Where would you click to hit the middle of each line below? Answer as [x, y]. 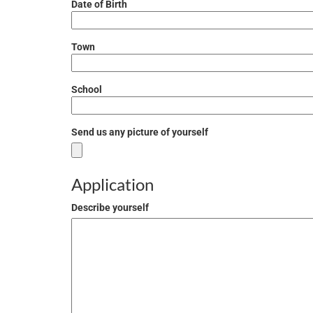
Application [112, 184]
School [87, 89]
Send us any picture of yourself [140, 132]
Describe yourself [110, 208]
